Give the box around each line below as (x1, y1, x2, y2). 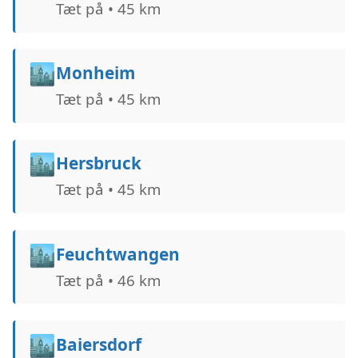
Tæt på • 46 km (55, 269, 161, 290)
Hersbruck (55, 152, 141, 175)
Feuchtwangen (55, 242, 180, 265)
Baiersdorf (55, 332, 141, 356)
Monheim (55, 61, 135, 84)
